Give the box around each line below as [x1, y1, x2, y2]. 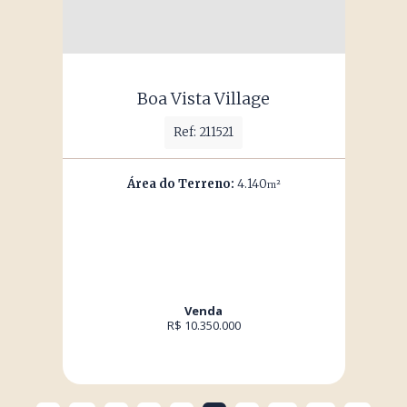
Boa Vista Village [137, 88, 270, 109]
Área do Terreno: [126, 176, 234, 192]
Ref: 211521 [174, 124, 233, 140]
